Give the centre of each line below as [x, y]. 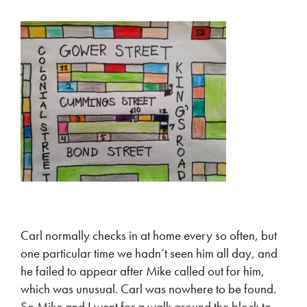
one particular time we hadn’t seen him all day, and [149, 253]
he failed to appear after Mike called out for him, [143, 271]
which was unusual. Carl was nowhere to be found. [148, 289]
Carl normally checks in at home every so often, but [149, 235]
